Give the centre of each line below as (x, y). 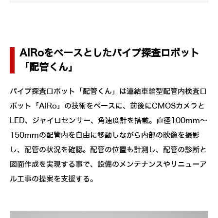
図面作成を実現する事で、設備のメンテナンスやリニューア (108, 164)
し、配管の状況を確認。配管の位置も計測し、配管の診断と (108, 150)
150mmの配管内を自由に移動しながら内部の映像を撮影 (105, 135)
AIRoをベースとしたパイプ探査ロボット (109, 53)
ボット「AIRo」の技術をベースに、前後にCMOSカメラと (107, 106)
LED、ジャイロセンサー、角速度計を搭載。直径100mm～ (109, 120)
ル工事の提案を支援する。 (54, 179)
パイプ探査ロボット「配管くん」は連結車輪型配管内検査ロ (108, 91)
